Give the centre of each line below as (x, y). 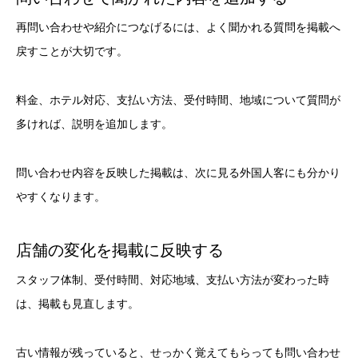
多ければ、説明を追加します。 (94, 124)
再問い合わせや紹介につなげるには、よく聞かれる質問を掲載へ (178, 28)
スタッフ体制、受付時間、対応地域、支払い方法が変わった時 (173, 279)
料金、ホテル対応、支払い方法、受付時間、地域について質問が (178, 100)
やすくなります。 (61, 197)
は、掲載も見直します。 (78, 303)
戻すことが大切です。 (72, 52)
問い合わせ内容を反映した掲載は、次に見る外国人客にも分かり (178, 173)
